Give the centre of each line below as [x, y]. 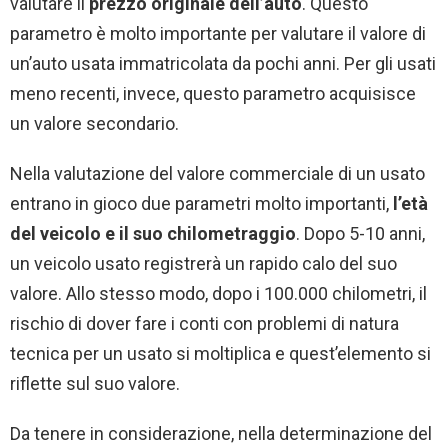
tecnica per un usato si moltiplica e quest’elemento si [220, 353]
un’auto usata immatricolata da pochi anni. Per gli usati [223, 63]
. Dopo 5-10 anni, [360, 233]
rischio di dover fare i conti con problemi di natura [204, 323]
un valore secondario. [94, 123]
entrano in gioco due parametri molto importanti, [201, 203]
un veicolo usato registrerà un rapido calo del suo [203, 263]
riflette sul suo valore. [95, 383]
